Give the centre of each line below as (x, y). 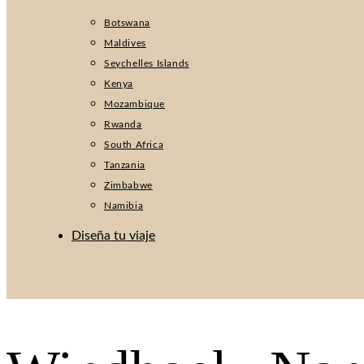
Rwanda (123, 124)
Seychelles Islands (147, 63)
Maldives (125, 43)
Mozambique (134, 104)
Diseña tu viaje (113, 236)
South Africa (134, 145)
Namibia (124, 206)
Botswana (127, 23)
